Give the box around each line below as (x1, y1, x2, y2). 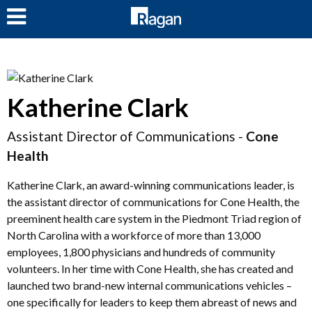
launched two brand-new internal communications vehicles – (7, 278, 292, 292)
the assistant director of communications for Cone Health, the (7, 194, 299, 208)
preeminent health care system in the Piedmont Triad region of (7, 211, 302, 225)
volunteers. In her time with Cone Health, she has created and (7, 261, 293, 275)
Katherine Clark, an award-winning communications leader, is (7, 178, 295, 192)
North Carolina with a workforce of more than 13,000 (7, 228, 260, 242)
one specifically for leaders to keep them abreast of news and (7, 295, 297, 309)
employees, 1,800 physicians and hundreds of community (7, 244, 275, 258)
